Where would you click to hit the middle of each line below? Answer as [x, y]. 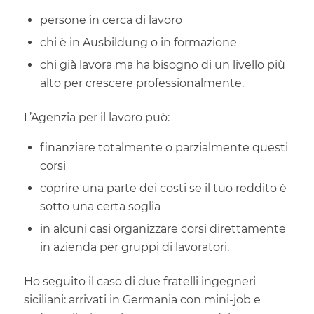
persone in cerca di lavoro [111, 20]
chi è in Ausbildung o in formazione [138, 42]
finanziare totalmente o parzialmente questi [164, 147]
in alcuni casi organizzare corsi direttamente [163, 228]
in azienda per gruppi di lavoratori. [134, 247]
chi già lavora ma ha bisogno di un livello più [162, 65]
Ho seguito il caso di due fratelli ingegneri [139, 281]
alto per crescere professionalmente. [142, 83]
